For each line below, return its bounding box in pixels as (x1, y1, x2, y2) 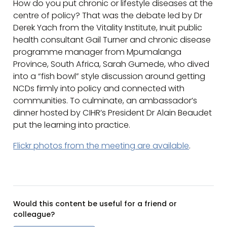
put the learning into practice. (13, 119, 131, 131)
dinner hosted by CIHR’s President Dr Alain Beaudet (13, 107, 212, 119)
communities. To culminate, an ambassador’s (13, 95, 198, 107)
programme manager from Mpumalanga (13, 46, 182, 58)
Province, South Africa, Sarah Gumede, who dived (13, 58, 210, 70)
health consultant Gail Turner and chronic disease (13, 34, 211, 46)
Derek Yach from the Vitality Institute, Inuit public (13, 22, 203, 34)
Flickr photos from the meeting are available (13, 139, 190, 152)
